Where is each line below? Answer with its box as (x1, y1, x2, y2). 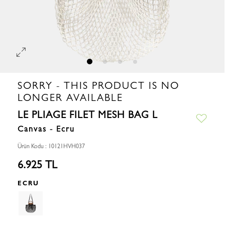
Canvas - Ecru (18, 124, 75, 134)
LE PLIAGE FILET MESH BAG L (18, 109, 158, 121)
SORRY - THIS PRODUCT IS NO (18, 80, 179, 91)
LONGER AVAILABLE (18, 92, 123, 103)
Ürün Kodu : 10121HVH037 (18, 143, 85, 150)
